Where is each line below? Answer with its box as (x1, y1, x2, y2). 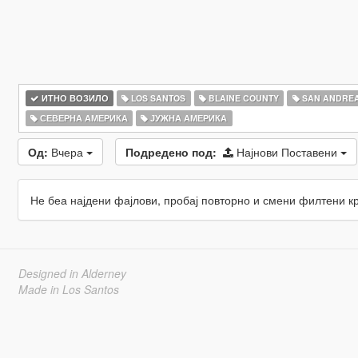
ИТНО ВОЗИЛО (38, 92, 109, 104)
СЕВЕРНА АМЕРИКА (37, 112, 128, 124)
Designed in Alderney (18, 265, 126, 281)
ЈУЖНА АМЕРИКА (148, 112, 228, 124)
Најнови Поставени (236, 144, 340, 160)
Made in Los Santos (18, 281, 119, 297)
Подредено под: (125, 144, 217, 160)
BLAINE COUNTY (205, 92, 279, 104)
